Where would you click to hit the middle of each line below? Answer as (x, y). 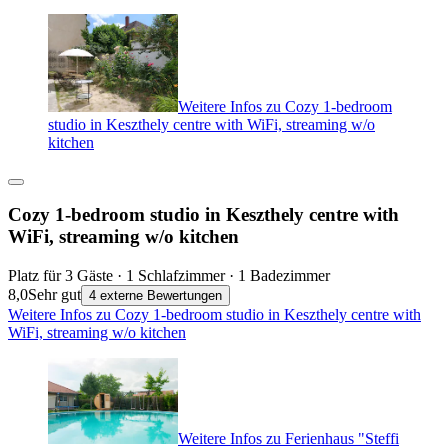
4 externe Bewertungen (155, 296)
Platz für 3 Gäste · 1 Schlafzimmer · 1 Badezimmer (169, 276)
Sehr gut (54, 295)
